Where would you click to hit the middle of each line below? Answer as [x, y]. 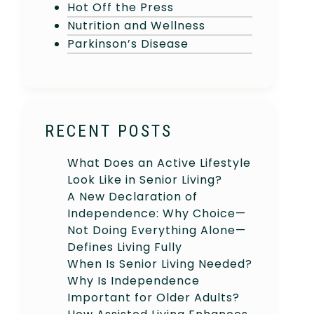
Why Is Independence [134, 280]
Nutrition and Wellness [136, 25]
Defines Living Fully [125, 247]
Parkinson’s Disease [130, 43]
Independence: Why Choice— [157, 213]
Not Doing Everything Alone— [157, 230]
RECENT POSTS [109, 131]
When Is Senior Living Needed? [160, 264]
